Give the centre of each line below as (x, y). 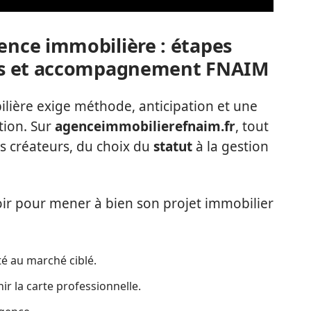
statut (173, 147)
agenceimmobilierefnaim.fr (145, 127)
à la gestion (230, 147)
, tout (252, 127)
